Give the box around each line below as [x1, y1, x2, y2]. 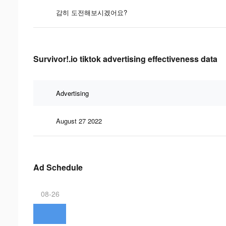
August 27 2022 [56, 116, 102, 126]
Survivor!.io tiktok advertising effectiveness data [33, 52, 217, 65]
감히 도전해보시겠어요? [56, 7, 127, 17]
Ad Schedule [33, 161, 83, 173]
